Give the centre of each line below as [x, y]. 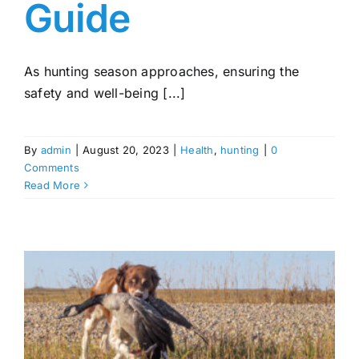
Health [197, 150]
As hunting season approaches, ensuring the [162, 72]
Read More [52, 186]
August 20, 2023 [126, 150]
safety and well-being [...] [105, 93]
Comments [52, 168]
